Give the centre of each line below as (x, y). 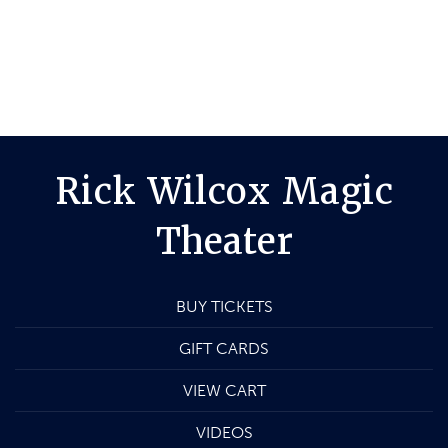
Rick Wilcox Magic (224, 191)
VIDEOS (224, 433)
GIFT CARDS (224, 349)
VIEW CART (224, 391)
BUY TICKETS (224, 307)
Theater (224, 241)
